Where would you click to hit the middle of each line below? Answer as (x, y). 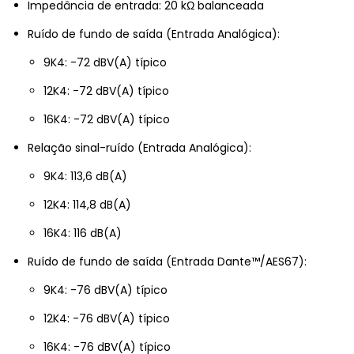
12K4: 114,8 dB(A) (87, 205)
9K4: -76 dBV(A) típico (105, 290)
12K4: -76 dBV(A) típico (107, 319)
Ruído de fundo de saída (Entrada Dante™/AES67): (167, 262)
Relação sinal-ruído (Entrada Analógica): (139, 148)
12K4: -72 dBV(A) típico (106, 91)
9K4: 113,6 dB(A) (85, 177)
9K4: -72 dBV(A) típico (105, 63)
